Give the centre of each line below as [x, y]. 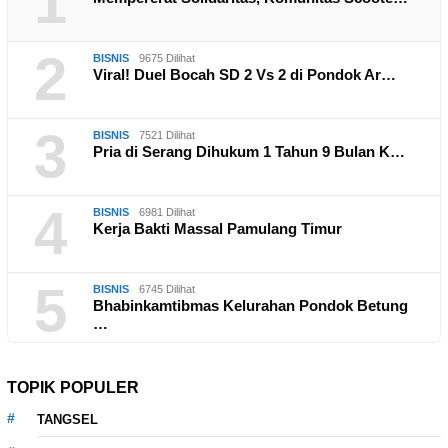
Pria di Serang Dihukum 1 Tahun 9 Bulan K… [249, 152]
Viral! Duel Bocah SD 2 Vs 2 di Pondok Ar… [244, 75]
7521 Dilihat [167, 135]
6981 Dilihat [167, 212]
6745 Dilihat [167, 289]
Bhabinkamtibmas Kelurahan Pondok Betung [250, 306]
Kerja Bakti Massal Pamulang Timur [217, 229]
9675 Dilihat [167, 58]
